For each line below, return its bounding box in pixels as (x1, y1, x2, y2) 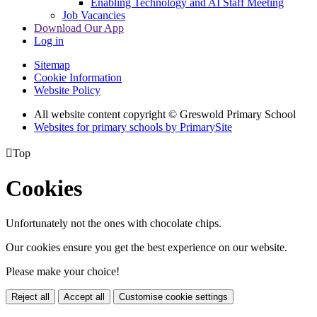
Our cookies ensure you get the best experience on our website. (6, 241, 287, 253)
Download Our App (34, 21, 124, 34)
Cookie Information (34, 71, 122, 83)
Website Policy (34, 83, 100, 96)
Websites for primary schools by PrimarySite (34, 120, 232, 133)
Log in (34, 34, 64, 47)
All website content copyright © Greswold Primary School (34, 108, 296, 120)
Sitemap (34, 58, 70, 71)
